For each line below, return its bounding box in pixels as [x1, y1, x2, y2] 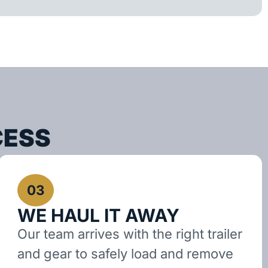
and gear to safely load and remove [17, 246, 233, 262]
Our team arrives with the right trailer [17, 226, 242, 242]
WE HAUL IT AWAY [17, 205, 179, 227]
